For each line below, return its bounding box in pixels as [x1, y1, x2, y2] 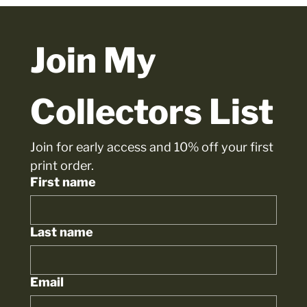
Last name [29, 225, 93, 240]
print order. [29, 158, 94, 173]
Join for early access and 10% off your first [29, 140, 273, 155]
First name [29, 175, 96, 190]
